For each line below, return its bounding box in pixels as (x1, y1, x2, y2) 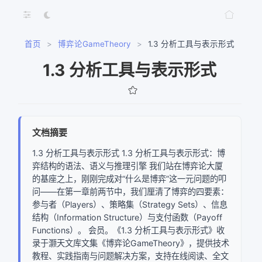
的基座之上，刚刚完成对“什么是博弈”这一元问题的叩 (32, 174, 226, 184)
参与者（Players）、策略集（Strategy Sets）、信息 (32, 199, 227, 209)
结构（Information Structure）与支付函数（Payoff (32, 212, 222, 222)
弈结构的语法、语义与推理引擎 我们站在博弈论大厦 (32, 161, 223, 171)
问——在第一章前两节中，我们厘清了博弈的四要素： (32, 187, 229, 196)
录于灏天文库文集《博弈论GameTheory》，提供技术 (32, 238, 229, 248)
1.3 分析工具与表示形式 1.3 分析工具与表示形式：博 (32, 148, 225, 158)
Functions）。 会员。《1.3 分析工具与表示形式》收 (32, 225, 225, 235)
